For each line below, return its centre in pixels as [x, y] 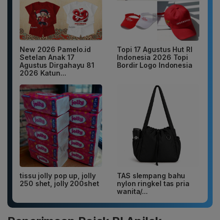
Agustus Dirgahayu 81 [57, 65]
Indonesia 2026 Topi [153, 57]
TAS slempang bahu [151, 176]
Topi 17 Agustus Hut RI [155, 50]
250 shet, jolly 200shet [59, 184]
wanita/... [133, 192]
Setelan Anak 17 [47, 57]
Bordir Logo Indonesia [155, 65]
